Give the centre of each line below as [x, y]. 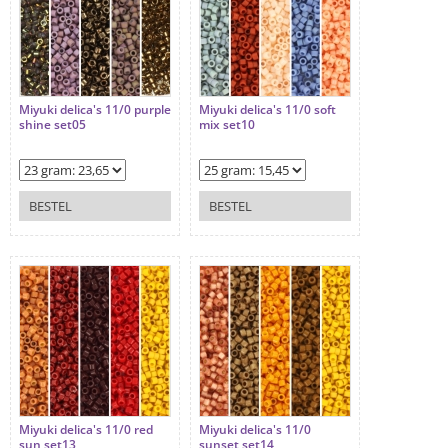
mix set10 [227, 125]
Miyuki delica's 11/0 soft [267, 110]
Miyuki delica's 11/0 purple [95, 110]
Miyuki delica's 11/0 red [86, 430]
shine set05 [52, 125]
